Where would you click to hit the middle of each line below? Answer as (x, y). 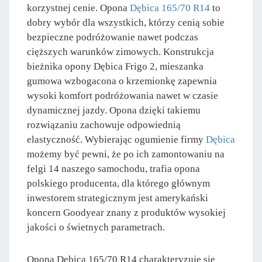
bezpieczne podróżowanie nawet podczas (113, 37)
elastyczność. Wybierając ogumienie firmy (116, 139)
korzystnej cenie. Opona (78, 8)
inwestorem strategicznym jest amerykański (118, 198)
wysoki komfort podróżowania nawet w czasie (123, 95)
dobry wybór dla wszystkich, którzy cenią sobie (126, 22)
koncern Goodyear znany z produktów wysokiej (126, 212)
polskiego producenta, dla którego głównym (118, 183)
